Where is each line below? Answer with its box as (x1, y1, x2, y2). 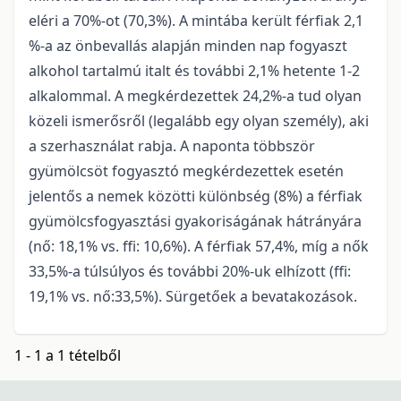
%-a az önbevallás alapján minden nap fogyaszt (29, 36, 347, 56)
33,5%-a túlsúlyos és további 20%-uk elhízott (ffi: (29, 261, 351, 282)
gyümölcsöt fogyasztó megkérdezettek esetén (29, 161, 344, 182)
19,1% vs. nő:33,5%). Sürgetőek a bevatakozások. (29, 286, 357, 307)
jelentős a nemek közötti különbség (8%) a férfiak (29, 186, 363, 207)
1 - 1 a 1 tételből (14, 346, 121, 366)
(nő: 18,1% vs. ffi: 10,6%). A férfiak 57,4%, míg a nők (29, 236, 369, 257)
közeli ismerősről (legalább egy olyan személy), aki (29, 111, 369, 132)
